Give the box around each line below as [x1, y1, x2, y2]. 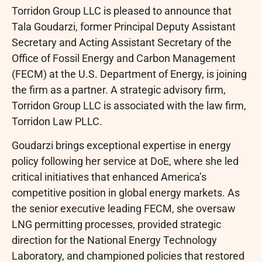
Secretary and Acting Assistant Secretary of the [12, 36, 232, 49]
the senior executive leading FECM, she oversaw [12, 202, 236, 215]
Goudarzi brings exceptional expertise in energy [12, 139, 231, 152]
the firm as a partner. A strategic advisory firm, [12, 84, 226, 96]
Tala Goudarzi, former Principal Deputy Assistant [12, 20, 236, 33]
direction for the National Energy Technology [12, 234, 217, 247]
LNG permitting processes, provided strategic [12, 218, 221, 231]
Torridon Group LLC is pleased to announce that [12, 5, 232, 17]
